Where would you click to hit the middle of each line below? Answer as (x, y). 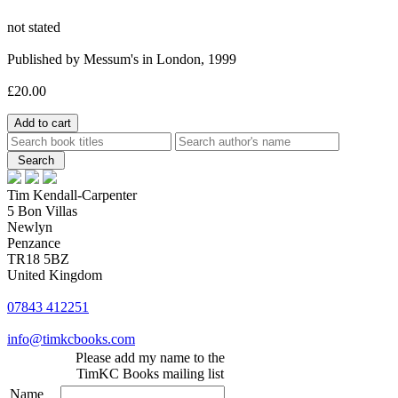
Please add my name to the (150, 358)
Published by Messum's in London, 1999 (122, 60)
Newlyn (30, 227)
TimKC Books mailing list (150, 374)
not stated (34, 28)
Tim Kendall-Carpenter (72, 195)
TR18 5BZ (38, 259)
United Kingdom (55, 275)
